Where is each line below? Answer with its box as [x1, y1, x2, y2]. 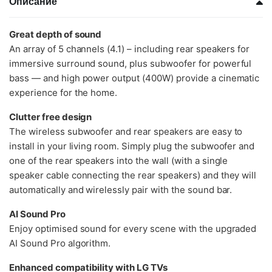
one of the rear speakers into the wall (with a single [9, 154, 228, 166]
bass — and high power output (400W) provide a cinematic [9, 72, 260, 84]
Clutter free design [9, 110, 92, 123]
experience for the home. [9, 86, 118, 98]
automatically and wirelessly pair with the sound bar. [9, 183, 233, 195]
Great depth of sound [9, 28, 102, 40]
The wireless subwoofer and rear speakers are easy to [9, 125, 243, 137]
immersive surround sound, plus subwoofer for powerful [9, 57, 252, 69]
